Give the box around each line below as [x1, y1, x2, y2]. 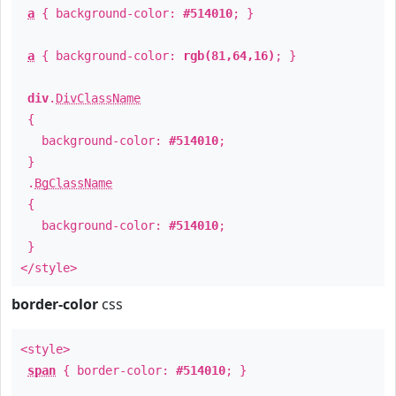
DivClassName [56, 91, 141, 105]
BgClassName [34, 176, 112, 190]
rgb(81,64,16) [183, 49, 275, 63]
